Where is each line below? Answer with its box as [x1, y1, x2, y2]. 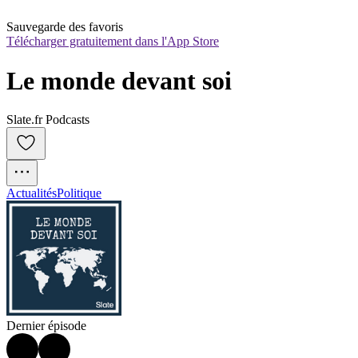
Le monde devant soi [6, 66, 232, 95]
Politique [57, 186, 101, 201]
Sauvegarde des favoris [6, 20, 123, 34]
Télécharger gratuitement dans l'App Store [6, 34, 219, 49]
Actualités [6, 186, 57, 201]
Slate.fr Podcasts [6, 113, 89, 127]
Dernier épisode [6, 319, 86, 333]
